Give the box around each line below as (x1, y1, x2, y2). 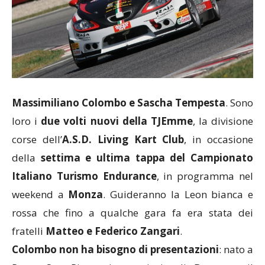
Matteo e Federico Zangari (46, 224, 180, 238)
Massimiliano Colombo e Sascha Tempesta (12, 96, 225, 110)
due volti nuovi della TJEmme (41, 114, 193, 128)
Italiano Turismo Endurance (12, 169, 157, 183)
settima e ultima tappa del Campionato (40, 151, 254, 165)
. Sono (225, 96, 253, 110)
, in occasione (184, 132, 254, 147)
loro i (12, 114, 41, 128)
